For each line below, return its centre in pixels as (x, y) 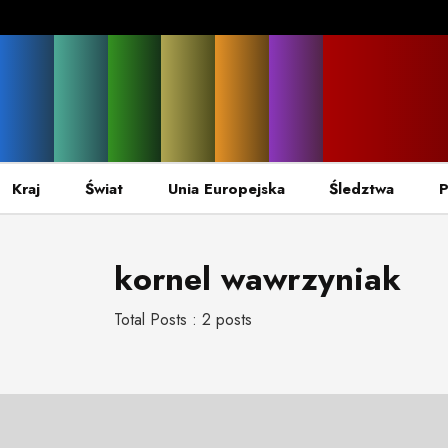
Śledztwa (362, 188)
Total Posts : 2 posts (183, 319)
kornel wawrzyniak (257, 279)
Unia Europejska (226, 188)
